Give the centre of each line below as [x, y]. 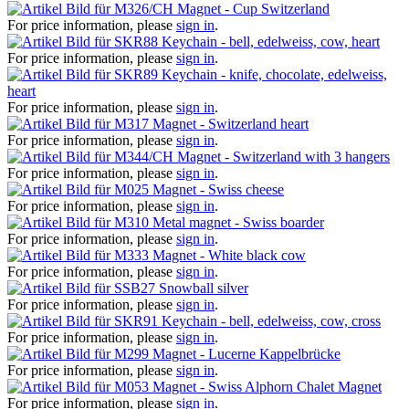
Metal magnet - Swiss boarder [238, 222]
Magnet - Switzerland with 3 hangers [283, 156]
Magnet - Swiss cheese [218, 189]
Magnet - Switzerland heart [231, 123]
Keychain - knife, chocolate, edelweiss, [274, 74]
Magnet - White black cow [229, 255]
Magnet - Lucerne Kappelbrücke [246, 353]
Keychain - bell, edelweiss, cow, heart [271, 41]
